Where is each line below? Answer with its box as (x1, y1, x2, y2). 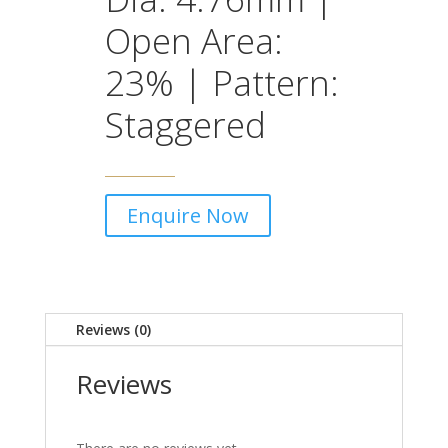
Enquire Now (126, 202, 249, 230)
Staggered (104, 101, 266, 149)
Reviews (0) (75, 320, 151, 340)
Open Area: (104, 17, 283, 65)
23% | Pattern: (104, 59, 339, 107)
